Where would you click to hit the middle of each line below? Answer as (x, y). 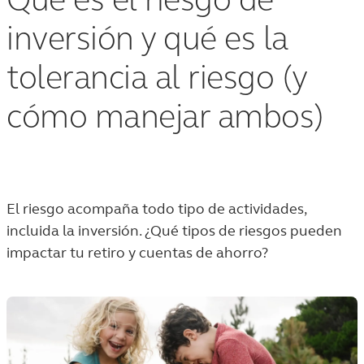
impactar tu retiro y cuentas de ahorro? (137, 253)
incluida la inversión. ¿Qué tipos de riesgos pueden (174, 231)
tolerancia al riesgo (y (157, 80)
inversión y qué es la (147, 41)
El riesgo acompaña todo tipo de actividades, (156, 209)
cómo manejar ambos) (165, 119)
